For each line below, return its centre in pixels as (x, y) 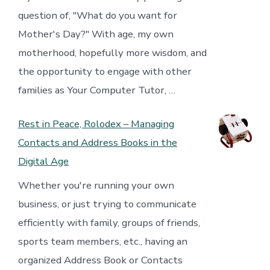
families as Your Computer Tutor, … (96, 90)
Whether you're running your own (96, 185)
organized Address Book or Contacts (100, 260)
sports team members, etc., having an (102, 241)
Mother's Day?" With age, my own (96, 34)
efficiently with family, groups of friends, (109, 222)
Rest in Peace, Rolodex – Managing (96, 124)
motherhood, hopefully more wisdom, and (112, 52)
